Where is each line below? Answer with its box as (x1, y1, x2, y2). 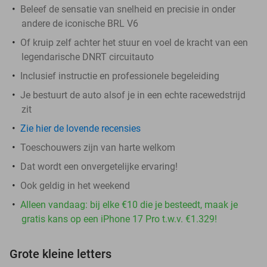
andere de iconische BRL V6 (21, 17, 138, 29)
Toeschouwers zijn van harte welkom (20, 141, 175, 153)
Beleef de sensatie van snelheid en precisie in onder (20, 3, 235, 15)
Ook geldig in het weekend (20, 179, 130, 191)
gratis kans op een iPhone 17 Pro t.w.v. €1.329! (21, 213, 217, 225)
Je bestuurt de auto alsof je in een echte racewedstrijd (20, 89, 246, 101)
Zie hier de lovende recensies (20, 122, 141, 134)
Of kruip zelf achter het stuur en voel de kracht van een (20, 36, 248, 48)
